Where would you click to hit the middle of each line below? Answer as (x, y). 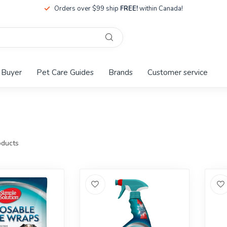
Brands (121, 72)
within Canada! (160, 9)
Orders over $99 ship (87, 9)
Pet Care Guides (65, 72)
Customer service (178, 72)
